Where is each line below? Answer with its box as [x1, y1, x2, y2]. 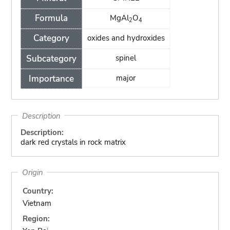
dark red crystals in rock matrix [20, 137, 126, 147]
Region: [23, 213, 50, 224]
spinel [116, 53, 137, 64]
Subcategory [26, 52, 76, 65]
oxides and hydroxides [87, 32, 165, 43]
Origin [22, 167, 43, 178]
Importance [28, 72, 74, 85]
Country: [23, 185, 54, 196]
